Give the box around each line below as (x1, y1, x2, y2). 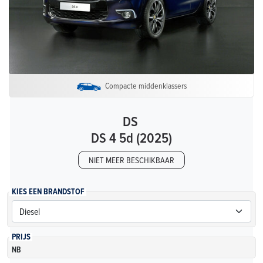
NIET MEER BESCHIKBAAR (89, 154, 174, 167)
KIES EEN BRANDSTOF (11, 185, 85, 198)
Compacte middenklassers (104, 79, 187, 91)
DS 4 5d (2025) (91, 127, 172, 147)
